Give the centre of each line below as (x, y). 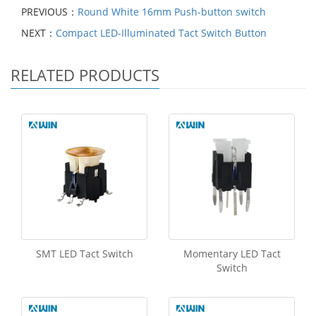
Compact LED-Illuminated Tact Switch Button (161, 32)
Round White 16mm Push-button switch (172, 11)
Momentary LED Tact (232, 253)
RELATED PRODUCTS (85, 74)
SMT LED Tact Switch (84, 253)
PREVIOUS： (49, 11)
